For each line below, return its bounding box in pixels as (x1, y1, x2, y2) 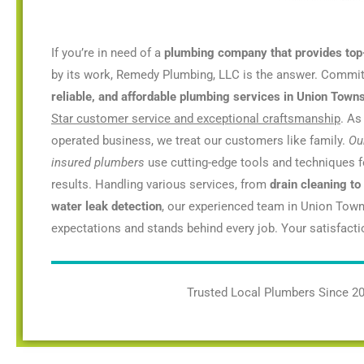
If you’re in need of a (51, 45, 164, 61)
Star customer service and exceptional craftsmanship (51, 111, 340, 127)
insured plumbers (51, 155, 145, 171)
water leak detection (51, 199, 162, 214)
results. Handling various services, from (51, 177, 270, 193)
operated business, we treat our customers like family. (51, 133, 349, 149)
